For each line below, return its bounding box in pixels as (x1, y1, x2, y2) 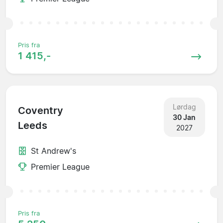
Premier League (31, 161, 90, 172)
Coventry (18, 105, 63, 117)
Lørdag (172, 102, 196, 111)
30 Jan (173, 112, 196, 121)
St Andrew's (31, 145, 76, 156)
